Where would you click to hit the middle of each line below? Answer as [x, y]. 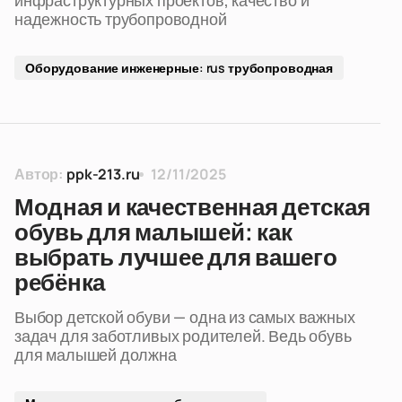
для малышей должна [96, 354]
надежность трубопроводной [121, 19]
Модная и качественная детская [192, 207]
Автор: [39, 174]
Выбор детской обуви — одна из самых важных [185, 317]
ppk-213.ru [103, 174]
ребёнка [60, 283]
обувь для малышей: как [153, 232]
